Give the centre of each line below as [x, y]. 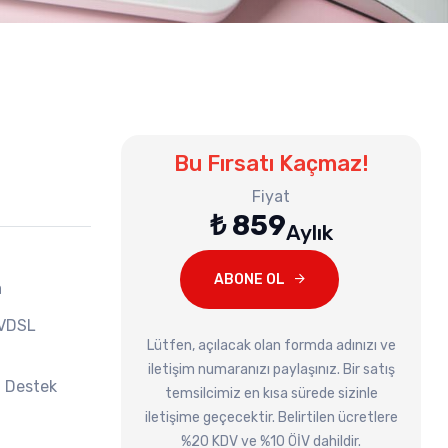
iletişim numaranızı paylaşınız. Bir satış [271, 369]
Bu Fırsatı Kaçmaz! [271, 163]
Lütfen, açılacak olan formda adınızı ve [271, 345]
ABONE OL [249, 279]
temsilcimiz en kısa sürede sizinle [271, 393]
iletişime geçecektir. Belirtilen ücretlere [271, 417]
